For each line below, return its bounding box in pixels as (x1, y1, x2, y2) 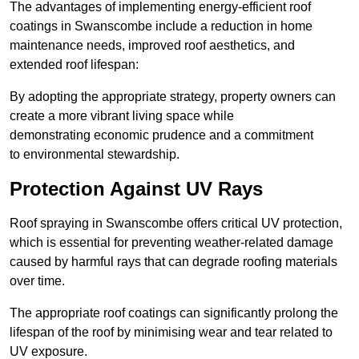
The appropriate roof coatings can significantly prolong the (10, 306, 338, 321)
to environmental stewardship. (10, 147, 179, 162)
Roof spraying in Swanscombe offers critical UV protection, (10, 216, 342, 231)
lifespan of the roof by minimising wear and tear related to (10, 325, 333, 340)
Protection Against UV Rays (10, 178, 263, 200)
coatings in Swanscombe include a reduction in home (10, 19, 313, 34)
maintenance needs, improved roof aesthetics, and (10, 38, 295, 53)
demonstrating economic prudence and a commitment (10, 128, 313, 143)
